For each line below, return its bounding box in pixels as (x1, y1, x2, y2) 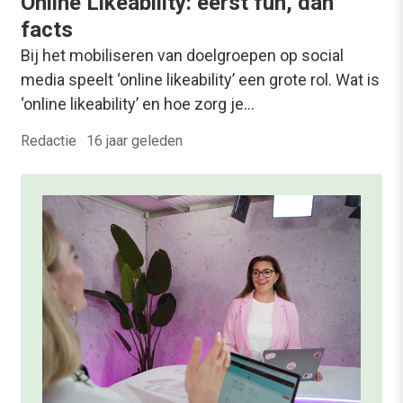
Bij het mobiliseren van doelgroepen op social (21, 46, 344, 65)
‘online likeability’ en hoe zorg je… (21, 94, 255, 113)
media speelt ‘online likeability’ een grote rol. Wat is (21, 70, 380, 89)
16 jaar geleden (86, 132, 183, 149)
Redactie (21, 132, 80, 149)
